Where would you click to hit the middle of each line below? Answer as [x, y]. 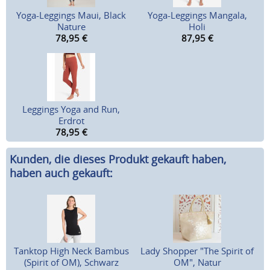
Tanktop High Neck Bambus [71, 251]
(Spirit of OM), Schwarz [71, 262]
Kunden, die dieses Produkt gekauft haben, [118, 159]
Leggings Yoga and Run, [71, 109]
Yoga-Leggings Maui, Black [71, 15]
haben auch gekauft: [61, 173]
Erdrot [71, 121]
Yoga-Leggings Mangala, [197, 15]
